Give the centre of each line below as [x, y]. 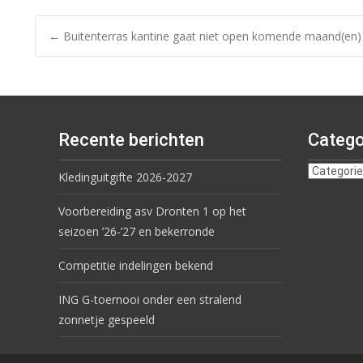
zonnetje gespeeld [107, 320]
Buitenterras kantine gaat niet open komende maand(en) [211, 36]
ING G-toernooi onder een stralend [150, 300]
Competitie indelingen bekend [136, 266]
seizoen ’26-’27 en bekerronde [137, 232]
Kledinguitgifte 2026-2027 [125, 177]
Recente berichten [131, 140]
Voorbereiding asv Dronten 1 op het [152, 211]
